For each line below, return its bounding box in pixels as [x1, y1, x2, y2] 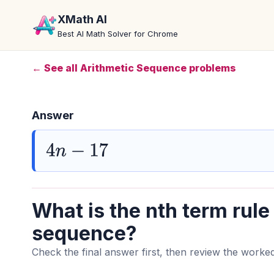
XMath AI [57, 12, 107, 26]
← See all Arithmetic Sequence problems [32, 62, 236, 74]
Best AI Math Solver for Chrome [57, 28, 178, 39]
